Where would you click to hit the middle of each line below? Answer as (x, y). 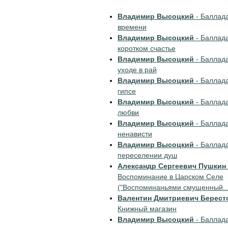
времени (132, 27)
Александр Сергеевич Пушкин (172, 166)
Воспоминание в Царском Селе (170, 177)
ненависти (135, 134)
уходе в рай (137, 70)
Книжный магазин (147, 209)
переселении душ (147, 155)
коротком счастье (147, 48)
